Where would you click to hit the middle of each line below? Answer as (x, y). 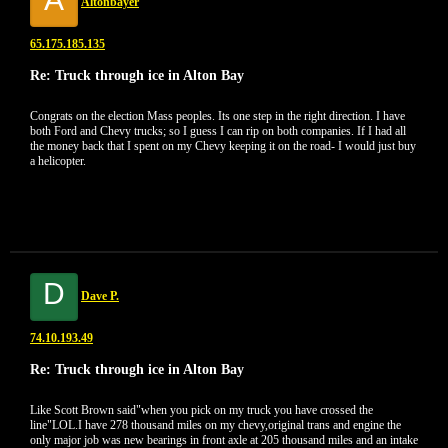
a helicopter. (58, 161)
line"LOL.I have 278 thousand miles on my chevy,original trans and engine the (215, 425)
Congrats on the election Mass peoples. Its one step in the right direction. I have (217, 116)
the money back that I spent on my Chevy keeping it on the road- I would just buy (223, 146)
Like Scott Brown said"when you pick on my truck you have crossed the (201, 410)
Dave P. (100, 296)
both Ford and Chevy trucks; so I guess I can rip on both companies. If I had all (218, 131)
